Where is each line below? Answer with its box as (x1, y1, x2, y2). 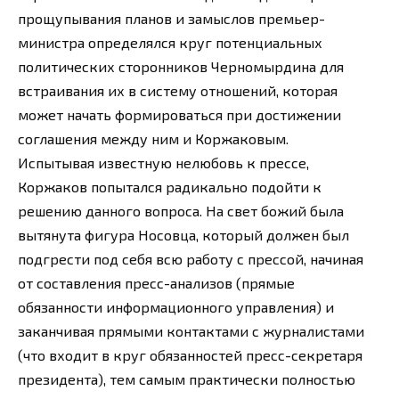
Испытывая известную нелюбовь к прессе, (18, 154, 309, 172)
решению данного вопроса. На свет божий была (18, 202, 344, 220)
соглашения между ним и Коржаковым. (18, 130, 289, 148)
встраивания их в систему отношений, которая (18, 82, 338, 100)
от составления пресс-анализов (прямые (18, 274, 295, 292)
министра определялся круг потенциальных (18, 34, 322, 52)
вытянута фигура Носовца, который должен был (18, 226, 349, 244)
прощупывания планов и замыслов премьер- (18, 10, 325, 28)
